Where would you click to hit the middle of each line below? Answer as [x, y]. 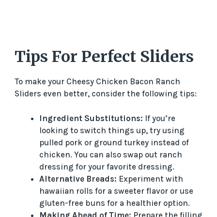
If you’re [159, 118]
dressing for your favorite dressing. [107, 166]
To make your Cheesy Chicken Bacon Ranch [97, 82]
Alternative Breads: [78, 178]
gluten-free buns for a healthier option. [115, 203]
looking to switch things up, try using [112, 130]
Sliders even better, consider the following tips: [106, 94]
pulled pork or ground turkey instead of [114, 142]
